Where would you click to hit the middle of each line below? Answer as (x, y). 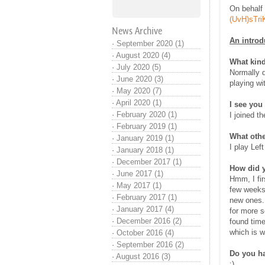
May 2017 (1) (139, 185)
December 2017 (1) (149, 162)
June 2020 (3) (140, 79)
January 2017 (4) (145, 209)
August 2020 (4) (143, 55)
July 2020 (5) (139, 67)
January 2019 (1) (145, 138)
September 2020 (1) (150, 43)
